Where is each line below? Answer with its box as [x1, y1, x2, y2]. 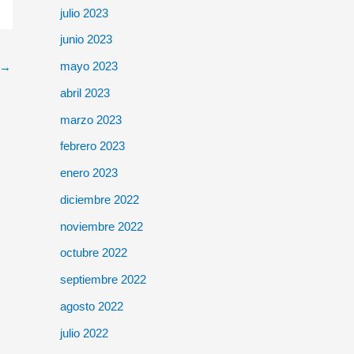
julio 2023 [60, 6, 108, 20]
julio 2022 [60, 326, 108, 340]
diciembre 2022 [60, 192, 139, 206]
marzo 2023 [60, 112, 122, 126]
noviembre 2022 [60, 219, 143, 233]
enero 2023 [60, 166, 118, 179]
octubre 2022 [60, 246, 127, 260]
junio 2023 [60, 32, 112, 47]
